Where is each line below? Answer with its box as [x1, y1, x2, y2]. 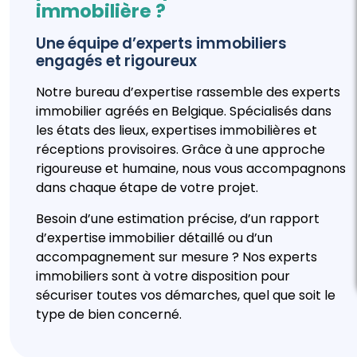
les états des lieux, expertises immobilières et [36, 121, 317, 140]
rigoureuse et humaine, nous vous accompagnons [36, 159, 346, 178]
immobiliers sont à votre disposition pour [36, 266, 290, 285]
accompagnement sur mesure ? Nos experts [36, 247, 317, 266]
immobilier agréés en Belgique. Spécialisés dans [36, 102, 331, 121]
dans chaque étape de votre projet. [36, 178, 258, 198]
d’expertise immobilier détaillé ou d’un [36, 228, 273, 247]
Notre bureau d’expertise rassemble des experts [36, 83, 340, 102]
